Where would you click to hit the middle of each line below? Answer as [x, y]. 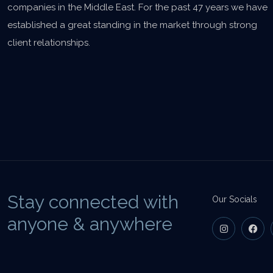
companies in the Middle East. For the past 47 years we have [137, 7]
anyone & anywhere [90, 224]
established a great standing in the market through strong [132, 25]
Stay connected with [93, 202]
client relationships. [49, 43]
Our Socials [235, 199]
